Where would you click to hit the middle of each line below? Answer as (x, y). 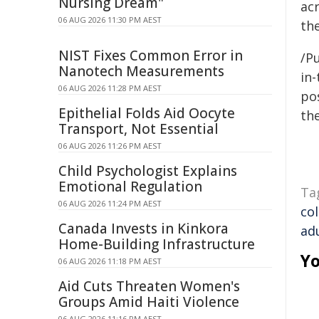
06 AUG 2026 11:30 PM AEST (110, 20)
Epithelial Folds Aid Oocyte (147, 113)
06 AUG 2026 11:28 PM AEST (110, 88)
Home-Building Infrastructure (157, 244)
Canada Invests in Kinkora (143, 229)
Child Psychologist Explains (148, 171)
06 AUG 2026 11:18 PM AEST (110, 261)
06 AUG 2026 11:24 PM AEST (110, 203)
